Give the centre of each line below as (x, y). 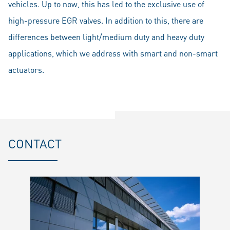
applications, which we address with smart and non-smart (113, 53)
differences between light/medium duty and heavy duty (106, 37)
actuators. (26, 70)
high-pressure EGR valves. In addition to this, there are (106, 20)
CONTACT (35, 143)
